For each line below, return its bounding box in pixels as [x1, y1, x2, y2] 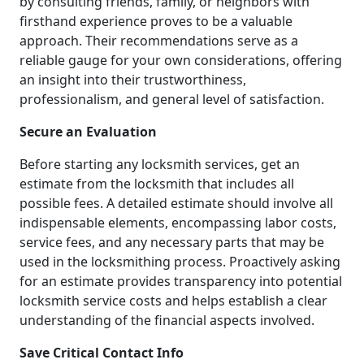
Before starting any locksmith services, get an [19, 154, 300, 173]
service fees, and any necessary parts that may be [19, 232, 324, 251]
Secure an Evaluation [19, 122, 157, 141]
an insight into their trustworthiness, [19, 70, 246, 89]
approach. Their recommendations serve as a [19, 31, 298, 50]
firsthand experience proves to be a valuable [19, 11, 292, 30]
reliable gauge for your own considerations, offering [19, 50, 342, 69]
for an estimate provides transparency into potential [19, 271, 342, 290]
